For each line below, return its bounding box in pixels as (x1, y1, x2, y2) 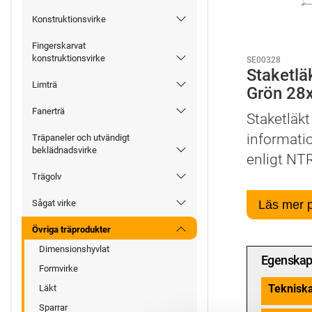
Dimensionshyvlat (39, 244, 109, 255)
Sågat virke (32, 198, 76, 209)
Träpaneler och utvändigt (32, 132, 130, 143)
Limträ (32, 79, 57, 91)
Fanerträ (32, 106, 65, 117)
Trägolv (32, 171, 61, 182)
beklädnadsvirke (32, 145, 97, 156)
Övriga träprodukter (32, 224, 111, 235)
